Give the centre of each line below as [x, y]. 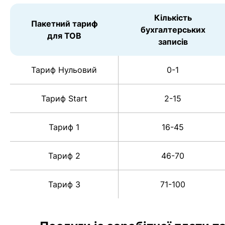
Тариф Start [64, 99]
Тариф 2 [64, 156]
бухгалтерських [173, 30]
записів [173, 42]
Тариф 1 [64, 127]
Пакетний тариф [64, 24]
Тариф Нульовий [64, 70]
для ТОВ [64, 36]
